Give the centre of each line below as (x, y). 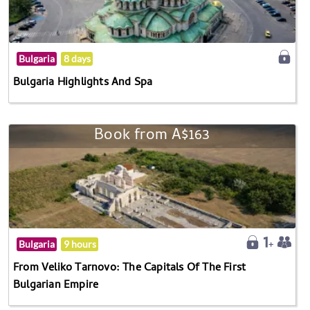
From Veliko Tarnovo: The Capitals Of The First (130, 268)
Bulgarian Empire (56, 285)
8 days (77, 58)
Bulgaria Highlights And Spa (83, 83)
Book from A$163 (152, 136)
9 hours (80, 244)
